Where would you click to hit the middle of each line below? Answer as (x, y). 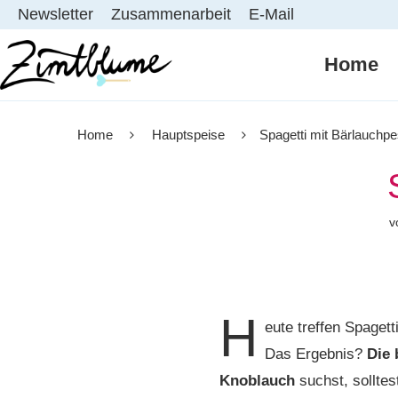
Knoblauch (257, 381)
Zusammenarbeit (171, 14)
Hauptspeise (188, 135)
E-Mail (271, 14)
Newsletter (56, 14)
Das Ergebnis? (316, 354)
